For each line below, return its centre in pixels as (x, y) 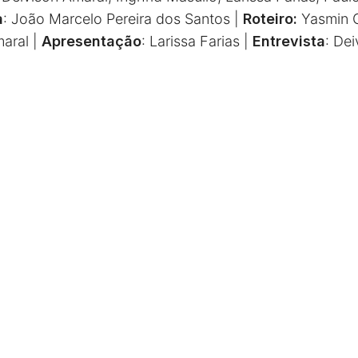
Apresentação (91, 41)
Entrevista (288, 41)
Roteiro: (272, 18)
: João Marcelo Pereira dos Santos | (123, 18)
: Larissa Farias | (197, 41)
